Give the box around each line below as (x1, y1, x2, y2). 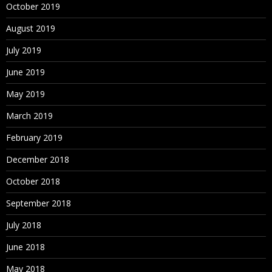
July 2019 (6, 44, 41, 56)
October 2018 (6, 175, 60, 187)
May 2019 (6, 88, 45, 100)
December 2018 (6, 154, 69, 165)
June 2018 (6, 241, 45, 253)
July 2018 (6, 219, 41, 231)
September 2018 (6, 197, 71, 209)
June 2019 (6, 66, 45, 78)
